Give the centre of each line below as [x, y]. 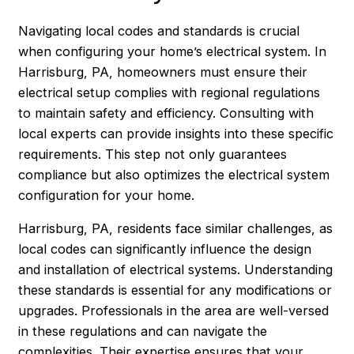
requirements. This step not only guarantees [153, 154]
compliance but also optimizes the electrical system [174, 174]
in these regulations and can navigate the [143, 331]
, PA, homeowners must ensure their [196, 72]
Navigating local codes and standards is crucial [159, 30]
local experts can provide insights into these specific [176, 133]
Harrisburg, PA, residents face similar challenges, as [176, 229]
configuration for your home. [107, 195]
